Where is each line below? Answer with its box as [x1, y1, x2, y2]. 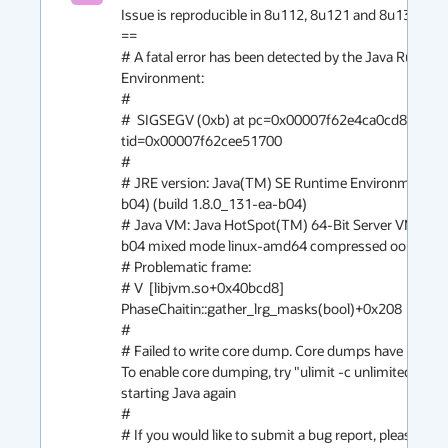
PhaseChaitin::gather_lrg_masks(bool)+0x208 [121, 299, 402, 318]
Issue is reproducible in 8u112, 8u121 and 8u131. [121, 5, 425, 24]
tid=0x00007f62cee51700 [121, 131, 282, 150]
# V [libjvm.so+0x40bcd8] [121, 278, 284, 297]
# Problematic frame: [121, 257, 251, 276]
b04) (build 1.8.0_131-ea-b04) [121, 194, 307, 213]
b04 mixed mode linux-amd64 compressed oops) [121, 236, 426, 255]
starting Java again [121, 383, 236, 402]
